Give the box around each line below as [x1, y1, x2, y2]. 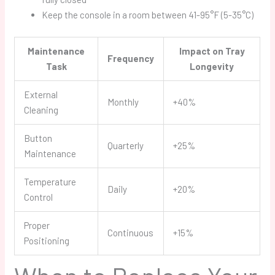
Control [24, 191, 53, 203]
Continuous [107, 227, 154, 238]
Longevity [190, 60, 234, 72]
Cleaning [24, 104, 59, 115]
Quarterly [107, 139, 144, 151]
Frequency [107, 52, 155, 64]
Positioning [24, 234, 70, 246]
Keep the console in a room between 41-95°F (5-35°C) [42, 9, 254, 21]
